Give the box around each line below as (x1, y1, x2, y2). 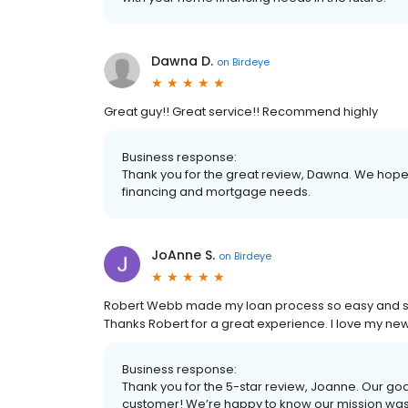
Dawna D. (151, 52, 213, 71)
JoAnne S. (151, 246, 215, 265)
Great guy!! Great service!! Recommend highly (104, 103, 378, 121)
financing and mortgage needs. (122, 183, 311, 201)
